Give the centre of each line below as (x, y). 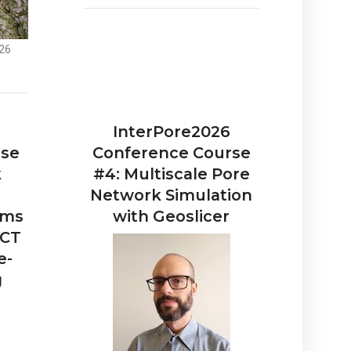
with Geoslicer (171, 217)
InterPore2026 (171, 132)
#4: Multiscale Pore (171, 174)
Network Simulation (171, 195)
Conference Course (171, 153)
